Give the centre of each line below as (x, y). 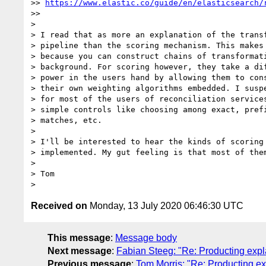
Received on (59, 205)
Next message (80, 251)
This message (79, 237)
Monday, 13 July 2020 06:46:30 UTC (165, 205)
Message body (146, 237)
